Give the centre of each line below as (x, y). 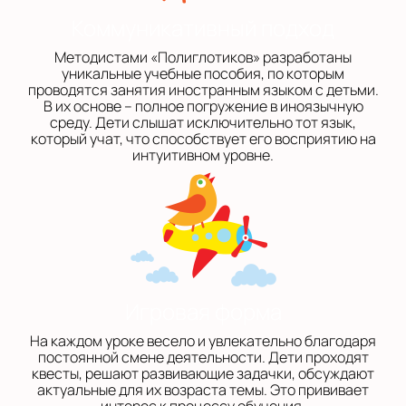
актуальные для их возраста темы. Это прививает (203, 390)
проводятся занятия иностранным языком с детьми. (203, 90)
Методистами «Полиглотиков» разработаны (203, 57)
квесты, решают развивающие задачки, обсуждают (203, 373)
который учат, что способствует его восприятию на (203, 139)
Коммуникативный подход (203, 28)
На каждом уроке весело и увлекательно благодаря (203, 341)
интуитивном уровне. (203, 155)
